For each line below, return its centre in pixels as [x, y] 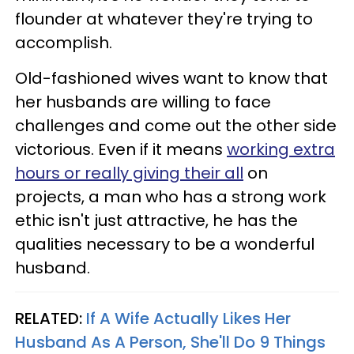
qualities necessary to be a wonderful [165, 244]
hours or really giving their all [129, 173]
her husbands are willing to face [143, 102]
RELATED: [51, 318]
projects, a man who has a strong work [171, 196]
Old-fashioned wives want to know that [171, 78]
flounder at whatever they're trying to [164, 19]
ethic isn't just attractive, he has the [156, 220]
